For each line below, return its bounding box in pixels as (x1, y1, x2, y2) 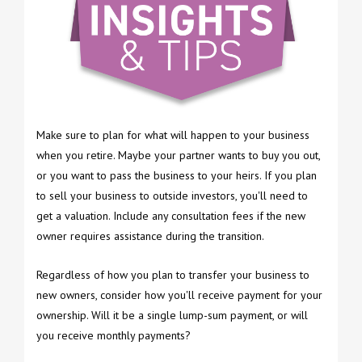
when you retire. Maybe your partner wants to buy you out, (36, 148, 320, 163)
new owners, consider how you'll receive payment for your (36, 288, 322, 303)
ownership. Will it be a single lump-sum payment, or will (36, 308, 308, 323)
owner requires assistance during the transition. (36, 229, 264, 244)
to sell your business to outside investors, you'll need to (36, 188, 308, 204)
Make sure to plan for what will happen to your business (36, 128, 309, 143)
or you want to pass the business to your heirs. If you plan (36, 168, 317, 183)
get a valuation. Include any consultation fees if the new (36, 208, 305, 224)
